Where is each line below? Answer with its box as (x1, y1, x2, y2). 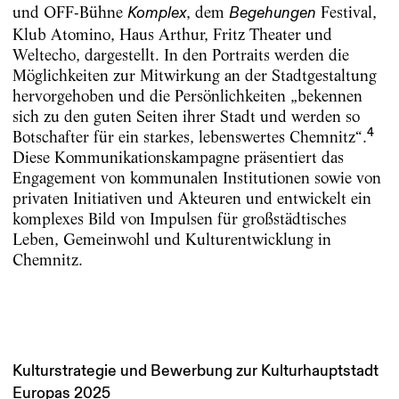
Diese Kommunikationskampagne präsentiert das (12, 147, 344, 167)
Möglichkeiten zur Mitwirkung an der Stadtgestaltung (12, 65, 377, 85)
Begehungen (228, 4, 316, 21)
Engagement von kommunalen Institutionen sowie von (12, 167, 381, 187)
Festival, (315, 2, 377, 21)
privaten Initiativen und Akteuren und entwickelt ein (12, 188, 371, 208)
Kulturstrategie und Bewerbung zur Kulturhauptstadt (12, 361, 379, 381)
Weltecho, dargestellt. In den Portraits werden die (12, 45, 349, 64)
